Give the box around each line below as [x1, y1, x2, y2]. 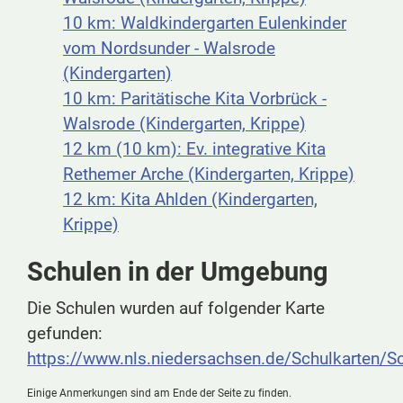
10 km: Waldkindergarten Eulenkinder [63, 13, 346, 34]
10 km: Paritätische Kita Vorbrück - [63, 88, 327, 110]
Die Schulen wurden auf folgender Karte [27, 298, 325, 319]
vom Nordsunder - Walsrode [63, 38, 275, 59]
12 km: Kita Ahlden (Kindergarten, [63, 189, 318, 210]
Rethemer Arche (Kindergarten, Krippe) [63, 164, 354, 185]
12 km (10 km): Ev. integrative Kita [63, 139, 326, 160]
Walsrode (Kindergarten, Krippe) [63, 113, 306, 135]
